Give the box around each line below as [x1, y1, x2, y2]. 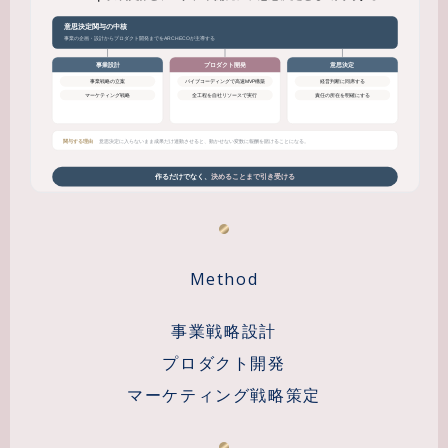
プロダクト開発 [162, 351, 286, 374]
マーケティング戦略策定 [127, 383, 321, 406]
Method [189, 267, 259, 290]
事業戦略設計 [171, 319, 277, 342]
